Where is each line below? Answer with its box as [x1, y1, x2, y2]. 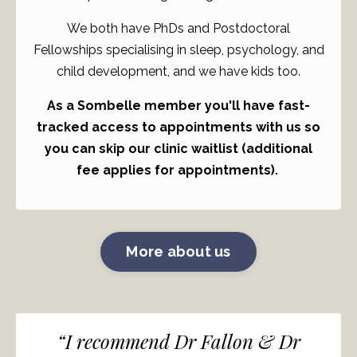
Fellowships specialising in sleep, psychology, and [33, 41, 324, 57]
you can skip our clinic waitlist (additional [45, 140, 312, 156]
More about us [126, 243, 231, 261]
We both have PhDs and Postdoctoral [67, 20, 290, 36]
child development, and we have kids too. [57, 63, 300, 79]
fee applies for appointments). [76, 162, 281, 178]
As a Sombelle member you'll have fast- [47, 97, 310, 113]
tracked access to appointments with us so [37, 119, 320, 135]
